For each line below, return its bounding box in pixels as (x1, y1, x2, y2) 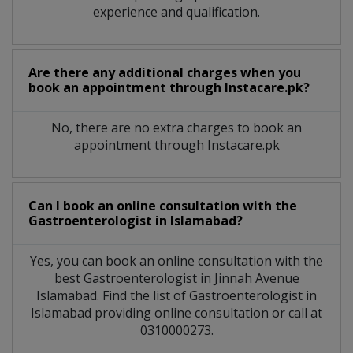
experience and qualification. (93, 3, 260, 21)
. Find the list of (97, 287, 189, 305)
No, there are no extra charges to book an (51, 119, 302, 137)
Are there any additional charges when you (28, 64, 301, 82)
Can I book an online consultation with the (28, 197, 297, 215)
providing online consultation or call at (91, 304, 322, 322)
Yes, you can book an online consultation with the (30, 252, 323, 270)
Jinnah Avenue (214, 269, 299, 288)
